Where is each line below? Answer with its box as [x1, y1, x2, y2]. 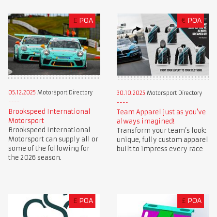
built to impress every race [116, 144, 203, 153]
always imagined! [116, 117, 174, 125]
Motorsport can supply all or [8, 135, 98, 144]
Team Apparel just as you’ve [116, 108, 206, 116]
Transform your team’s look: [116, 126, 206, 135]
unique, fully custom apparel [116, 135, 208, 144]
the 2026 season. [8, 154, 62, 162]
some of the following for [8, 144, 90, 153]
